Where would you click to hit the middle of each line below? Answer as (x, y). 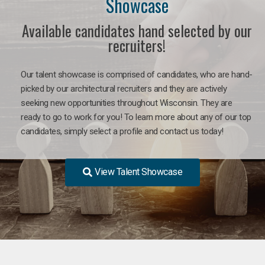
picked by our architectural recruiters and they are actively (124, 88)
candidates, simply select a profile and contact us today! (122, 131)
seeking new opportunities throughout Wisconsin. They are (126, 103)
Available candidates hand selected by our (137, 30)
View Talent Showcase (139, 172)
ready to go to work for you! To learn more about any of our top (136, 117)
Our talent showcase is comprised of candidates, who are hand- (137, 74)
